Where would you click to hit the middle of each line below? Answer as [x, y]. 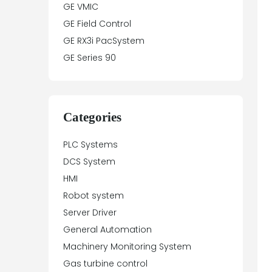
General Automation [107, 230]
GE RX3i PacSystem [104, 41]
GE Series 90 [90, 58]
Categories [92, 117]
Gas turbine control [105, 264]
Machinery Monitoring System [127, 247]
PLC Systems [90, 145]
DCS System [89, 162]
